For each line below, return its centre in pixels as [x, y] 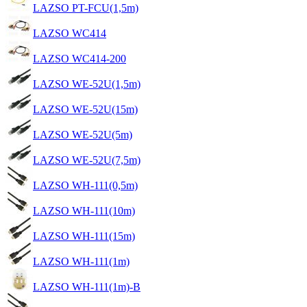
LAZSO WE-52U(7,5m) [87, 160]
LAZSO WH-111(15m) [84, 236]
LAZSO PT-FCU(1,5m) [86, 8]
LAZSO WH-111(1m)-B [87, 286]
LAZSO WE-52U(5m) [83, 134]
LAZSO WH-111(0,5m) [85, 185]
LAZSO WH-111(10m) [84, 210]
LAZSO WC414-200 [79, 58]
